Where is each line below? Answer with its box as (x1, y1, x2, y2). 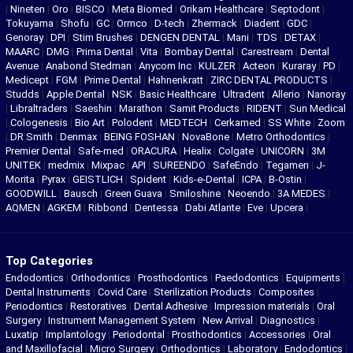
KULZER (199, 60, 238, 72)
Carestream (241, 46, 295, 58)
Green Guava (105, 188, 165, 200)
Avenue (6, 60, 41, 72)
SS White (268, 117, 313, 129)
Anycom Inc (139, 60, 194, 72)
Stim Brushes (72, 32, 136, 44)
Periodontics (6, 300, 63, 313)
